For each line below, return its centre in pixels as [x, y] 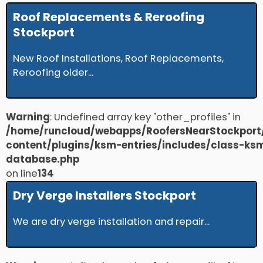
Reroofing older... [53, 73]
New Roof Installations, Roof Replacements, [118, 59]
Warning [28, 117]
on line [22, 174]
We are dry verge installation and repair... [111, 222]
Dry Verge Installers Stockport [104, 196]
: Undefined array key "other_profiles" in [145, 117]
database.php [43, 160]
